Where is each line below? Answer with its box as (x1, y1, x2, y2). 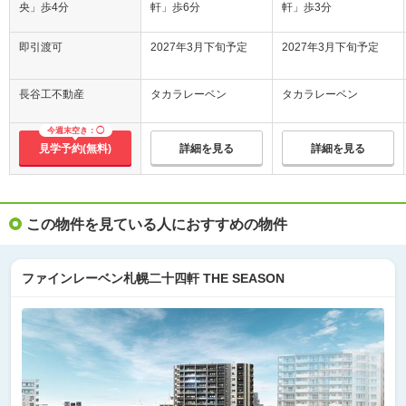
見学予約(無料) (39, 142, 111, 156)
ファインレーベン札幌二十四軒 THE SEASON (22, 270, 285, 285)
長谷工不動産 (19, 88, 84, 101)
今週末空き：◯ (46, 126, 104, 136)
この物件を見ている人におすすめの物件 (26, 217, 287, 233)
